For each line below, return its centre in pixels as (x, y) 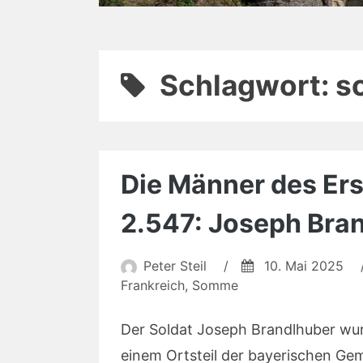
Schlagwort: (247, 85)
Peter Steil (175, 266)
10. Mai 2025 (304, 266)
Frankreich (153, 285)
